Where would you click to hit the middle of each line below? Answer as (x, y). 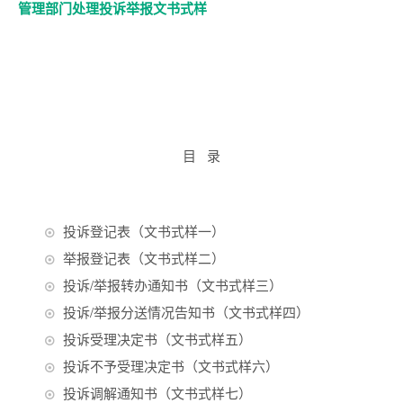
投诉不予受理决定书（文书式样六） (171, 366)
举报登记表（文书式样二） (144, 258)
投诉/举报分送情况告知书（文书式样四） (186, 312)
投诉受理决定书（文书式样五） (157, 339)
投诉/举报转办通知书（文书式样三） (173, 285)
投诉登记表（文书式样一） (144, 231)
